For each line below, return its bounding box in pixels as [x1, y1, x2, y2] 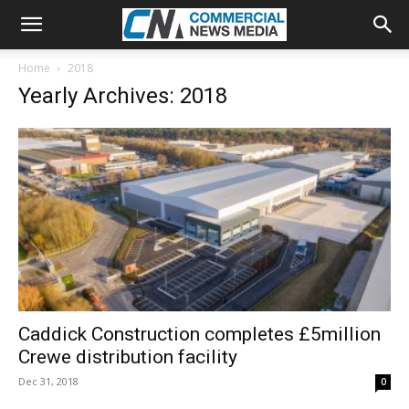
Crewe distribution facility [18, 346, 237, 369]
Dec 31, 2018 [18, 374, 79, 389]
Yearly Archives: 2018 [18, 83, 227, 109]
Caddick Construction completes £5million [18, 323, 381, 346]
